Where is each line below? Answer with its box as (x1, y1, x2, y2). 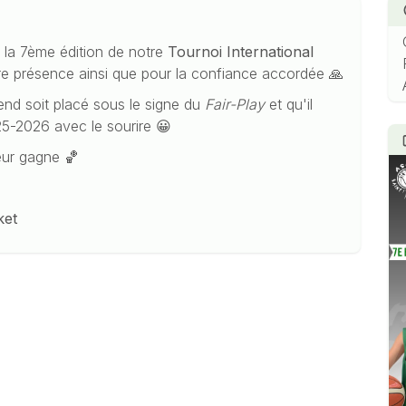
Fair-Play (205, 94, 266, 113)
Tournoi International (168, 42, 314, 61)
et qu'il (265, 94, 314, 113)
